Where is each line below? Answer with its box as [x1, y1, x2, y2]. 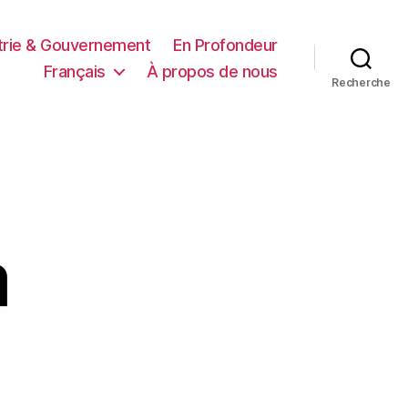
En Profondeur [173, 35, 278, 55]
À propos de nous [146, 61, 278, 81]
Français [43, 61, 106, 81]
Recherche [331, 75, 391, 89]
